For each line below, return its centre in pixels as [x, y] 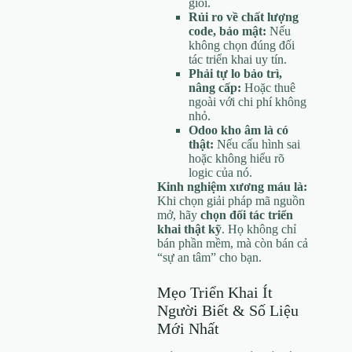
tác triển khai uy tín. [238, 59]
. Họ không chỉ [259, 229]
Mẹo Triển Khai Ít [215, 292]
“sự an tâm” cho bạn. [209, 257]
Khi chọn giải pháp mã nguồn [231, 200]
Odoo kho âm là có [238, 130]
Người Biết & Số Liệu [228, 310]
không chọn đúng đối [242, 45]
